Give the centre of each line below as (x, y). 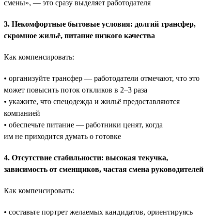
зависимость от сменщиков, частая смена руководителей (104, 169)
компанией (22, 113)
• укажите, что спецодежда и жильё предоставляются (92, 101)
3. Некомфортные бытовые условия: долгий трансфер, (100, 24)
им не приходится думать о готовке (62, 136)
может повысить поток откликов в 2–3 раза (76, 90)
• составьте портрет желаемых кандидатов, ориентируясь (98, 212)
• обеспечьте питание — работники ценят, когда (83, 124)
